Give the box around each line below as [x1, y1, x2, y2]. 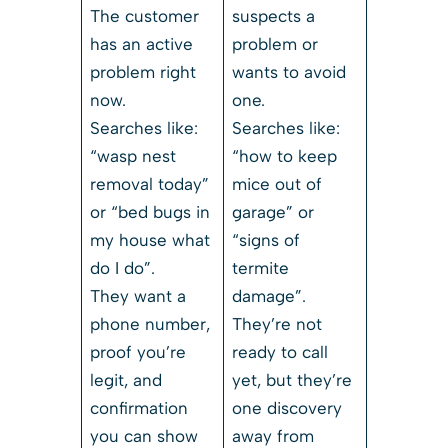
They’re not [232, 313, 323, 334]
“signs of [232, 229, 301, 250]
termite [232, 257, 290, 278]
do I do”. [90, 257, 156, 278]
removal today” [90, 173, 210, 194]
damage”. [232, 285, 307, 306]
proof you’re [90, 341, 187, 362]
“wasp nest [90, 145, 177, 166]
